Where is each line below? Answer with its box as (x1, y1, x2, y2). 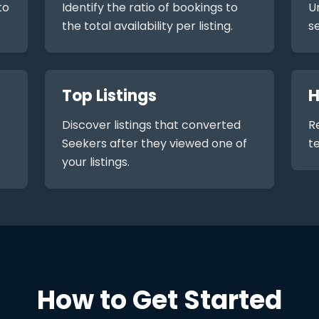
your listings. (62, 154, 130, 170)
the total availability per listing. (62, 18, 234, 34)
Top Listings (62, 85, 157, 107)
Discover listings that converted (62, 117, 241, 133)
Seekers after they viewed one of (62, 135, 248, 152)
